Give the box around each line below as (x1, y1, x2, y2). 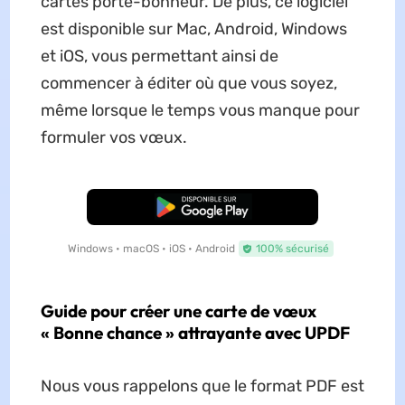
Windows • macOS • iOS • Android (68, 242, 235, 256)
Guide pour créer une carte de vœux (40, 300, 316, 323)
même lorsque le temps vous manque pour (40, 100, 360, 121)
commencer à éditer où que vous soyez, (40, 73, 337, 94)
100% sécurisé (256, 242, 329, 256)
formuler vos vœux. (40, 127, 187, 148)
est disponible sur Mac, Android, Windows (40, 19, 347, 40)
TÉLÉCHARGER (161, 201, 244, 214)
